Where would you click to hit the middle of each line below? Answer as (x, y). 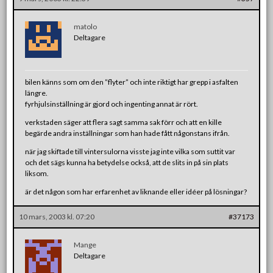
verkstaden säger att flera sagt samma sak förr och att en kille (124, 122)
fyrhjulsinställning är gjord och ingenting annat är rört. (112, 104)
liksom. (37, 173)
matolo (86, 26)
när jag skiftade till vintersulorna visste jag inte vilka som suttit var (130, 151)
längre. (37, 93)
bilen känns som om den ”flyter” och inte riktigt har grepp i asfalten (132, 82)
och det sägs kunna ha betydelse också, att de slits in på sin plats (127, 162)
